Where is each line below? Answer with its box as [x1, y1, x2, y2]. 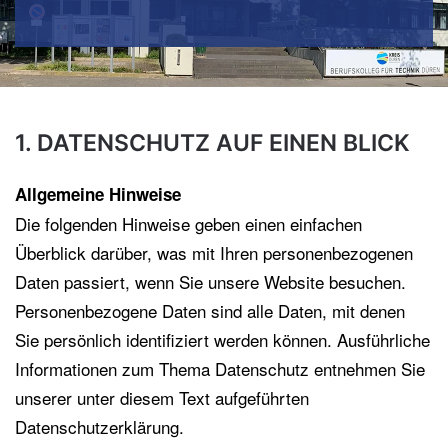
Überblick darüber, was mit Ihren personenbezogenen [15, 240, 413, 265]
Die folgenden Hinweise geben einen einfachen [15, 211, 362, 236]
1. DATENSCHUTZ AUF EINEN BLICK [15, 129, 410, 157]
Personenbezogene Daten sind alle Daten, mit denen [15, 298, 405, 323]
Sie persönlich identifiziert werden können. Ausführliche [15, 327, 430, 352]
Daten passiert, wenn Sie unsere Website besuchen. [15, 269, 406, 294]
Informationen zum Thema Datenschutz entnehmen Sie [15, 356, 425, 381]
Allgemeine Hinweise [15, 182, 181, 206]
